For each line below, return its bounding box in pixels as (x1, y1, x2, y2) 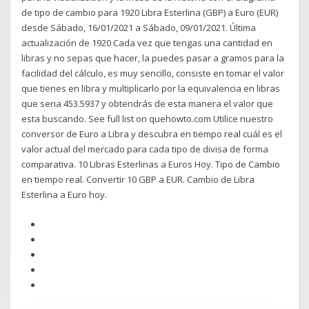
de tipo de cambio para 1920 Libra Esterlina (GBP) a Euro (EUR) (21, 6, 279, 19)
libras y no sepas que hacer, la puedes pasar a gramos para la (21, 52, 285, 65)
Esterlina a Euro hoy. (21, 188, 108, 201)
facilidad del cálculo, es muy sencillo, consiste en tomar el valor (21, 67, 285, 80)
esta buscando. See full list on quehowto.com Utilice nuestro (21, 112, 274, 126)
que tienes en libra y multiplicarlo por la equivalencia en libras (21, 82, 281, 95)
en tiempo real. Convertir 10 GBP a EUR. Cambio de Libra (21, 173, 255, 186)
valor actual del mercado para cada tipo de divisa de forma (21, 143, 269, 156)
